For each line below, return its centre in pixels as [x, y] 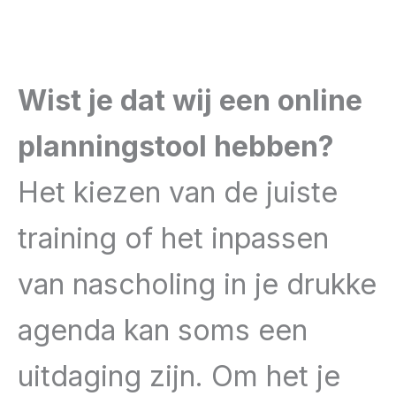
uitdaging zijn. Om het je [179, 377]
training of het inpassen [173, 239]
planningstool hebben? [176, 147]
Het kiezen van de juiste [178, 193]
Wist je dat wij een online [190, 101]
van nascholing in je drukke [197, 285]
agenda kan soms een [163, 331]
